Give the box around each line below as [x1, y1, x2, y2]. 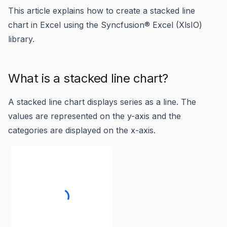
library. [8, 34, 34, 44]
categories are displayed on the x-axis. [8, 125, 156, 135]
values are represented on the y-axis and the [8, 111, 181, 121]
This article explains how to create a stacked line [8, 6, 195, 16]
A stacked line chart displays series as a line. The [8, 97, 196, 107]
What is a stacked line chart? [8, 71, 168, 86]
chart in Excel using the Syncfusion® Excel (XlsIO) [8, 20, 202, 30]
